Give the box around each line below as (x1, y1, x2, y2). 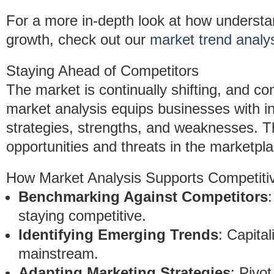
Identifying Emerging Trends (18, 226, 218, 243)
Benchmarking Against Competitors (18, 188, 268, 205)
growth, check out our (6, 31, 150, 48)
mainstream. (18, 245, 98, 262)
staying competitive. (18, 207, 146, 224)
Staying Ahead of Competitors (6, 62, 199, 79)
